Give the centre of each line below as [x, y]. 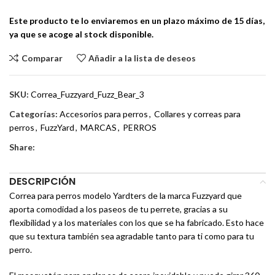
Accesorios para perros [104, 114]
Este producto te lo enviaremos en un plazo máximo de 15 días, [137, 21]
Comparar [42, 58]
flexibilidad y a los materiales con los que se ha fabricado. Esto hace [137, 223]
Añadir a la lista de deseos [142, 58]
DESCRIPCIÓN [42, 182]
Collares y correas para [197, 114]
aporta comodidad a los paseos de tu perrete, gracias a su [118, 209]
